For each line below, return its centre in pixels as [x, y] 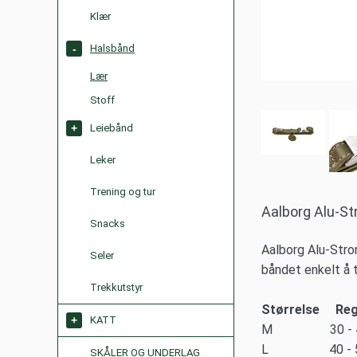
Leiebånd [112, 128]
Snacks [108, 224]
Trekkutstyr [116, 287]
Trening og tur [123, 192]
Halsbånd [112, 48]
